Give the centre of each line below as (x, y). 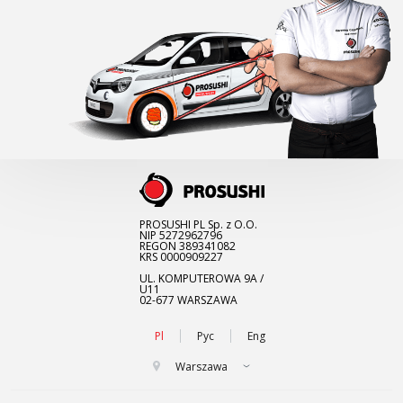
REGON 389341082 (187, 246)
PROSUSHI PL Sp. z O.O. (198, 225)
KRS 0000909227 (181, 257)
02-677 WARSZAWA (188, 300)
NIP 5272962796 (180, 236)
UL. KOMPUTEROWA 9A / (201, 279)
